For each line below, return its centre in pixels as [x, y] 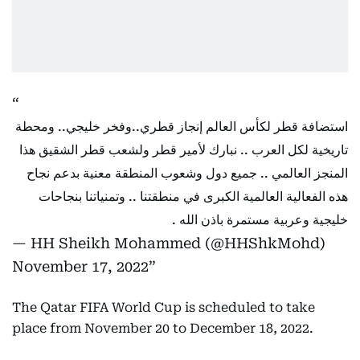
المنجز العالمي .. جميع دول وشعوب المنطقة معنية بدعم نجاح [187, 174]
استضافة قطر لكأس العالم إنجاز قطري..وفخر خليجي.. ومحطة [182, 127]
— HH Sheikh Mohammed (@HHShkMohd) [169, 243]
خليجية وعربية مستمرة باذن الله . [260, 220]
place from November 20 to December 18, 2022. [163, 329]
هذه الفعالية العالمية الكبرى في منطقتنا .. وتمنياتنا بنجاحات [193, 197]
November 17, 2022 [80, 267]
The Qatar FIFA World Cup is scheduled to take [164, 308]
